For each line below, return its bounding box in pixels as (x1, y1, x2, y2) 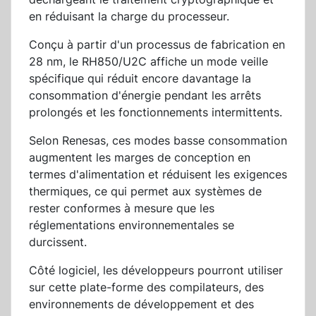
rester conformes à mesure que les (29, 201, 214, 216)
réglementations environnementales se (29, 218, 234, 233)
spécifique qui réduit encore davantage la (29, 71, 251, 86)
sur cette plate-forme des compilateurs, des (29, 280, 264, 295)
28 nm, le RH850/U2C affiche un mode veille (29, 54, 268, 69)
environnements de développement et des (29, 297, 254, 312)
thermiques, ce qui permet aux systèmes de (29, 184, 262, 199)
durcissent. (29, 235, 87, 250)
